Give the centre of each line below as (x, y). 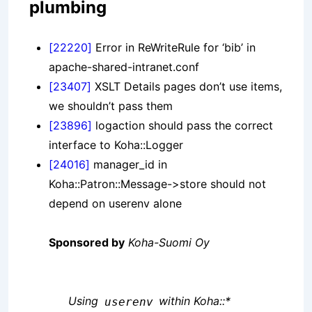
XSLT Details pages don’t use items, (187, 87)
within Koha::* (193, 301)
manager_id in (128, 165)
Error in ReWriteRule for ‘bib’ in (174, 48)
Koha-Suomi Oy (169, 243)
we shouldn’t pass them (111, 106)
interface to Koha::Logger (116, 145)
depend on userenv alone (115, 204)
